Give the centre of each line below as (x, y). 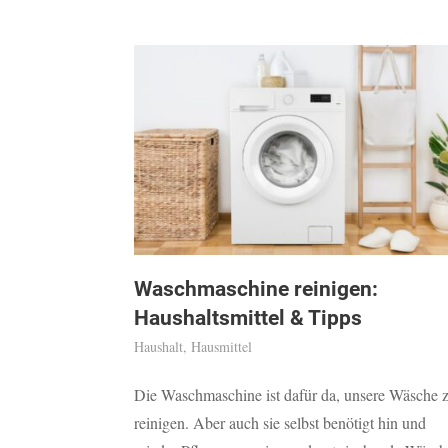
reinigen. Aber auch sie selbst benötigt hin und (280, 423)
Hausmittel (222, 347)
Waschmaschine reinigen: (256, 289)
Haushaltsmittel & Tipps (248, 318)
